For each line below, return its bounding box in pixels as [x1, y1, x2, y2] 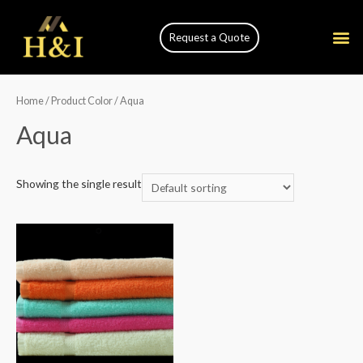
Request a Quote [169, 30, 250, 44]
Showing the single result [16, 177, 142, 191]
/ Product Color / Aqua [44, 94, 144, 107]
